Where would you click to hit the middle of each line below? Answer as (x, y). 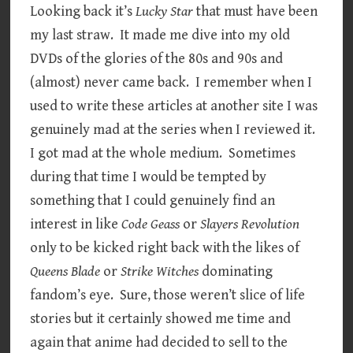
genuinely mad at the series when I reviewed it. (175, 129)
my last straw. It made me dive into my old (160, 35)
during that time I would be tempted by (149, 176)
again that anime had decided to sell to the (159, 342)
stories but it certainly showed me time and (161, 318)
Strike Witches (160, 271)
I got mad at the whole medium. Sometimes (163, 153)
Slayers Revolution (250, 224)
